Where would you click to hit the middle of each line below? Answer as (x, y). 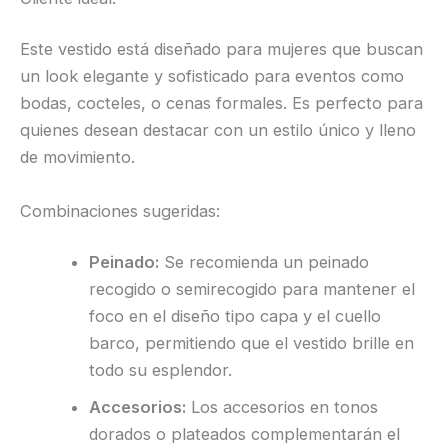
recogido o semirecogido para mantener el (252, 289)
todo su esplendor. (161, 370)
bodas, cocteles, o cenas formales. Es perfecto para (221, 103)
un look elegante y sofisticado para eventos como (212, 76)
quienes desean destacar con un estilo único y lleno (218, 130)
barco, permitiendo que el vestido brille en (252, 343)
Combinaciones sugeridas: (120, 210)
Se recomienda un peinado (264, 262)
